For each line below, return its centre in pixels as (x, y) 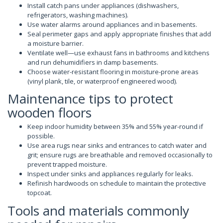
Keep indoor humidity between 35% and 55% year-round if (115, 126)
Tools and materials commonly (98, 210)
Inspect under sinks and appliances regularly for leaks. (110, 174)
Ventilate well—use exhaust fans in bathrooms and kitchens (118, 53)
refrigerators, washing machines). (78, 15)
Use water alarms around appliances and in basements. (112, 24)
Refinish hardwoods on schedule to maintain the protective (117, 183)
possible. (41, 136)
